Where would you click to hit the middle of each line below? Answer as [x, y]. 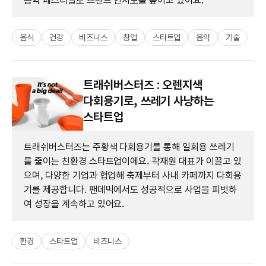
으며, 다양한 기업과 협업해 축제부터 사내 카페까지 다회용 [133, 175]
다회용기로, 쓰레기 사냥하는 [149, 101]
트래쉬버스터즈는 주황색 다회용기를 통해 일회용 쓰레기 [129, 147]
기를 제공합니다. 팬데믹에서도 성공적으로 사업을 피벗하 [130, 189]
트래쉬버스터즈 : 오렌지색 [143, 85]
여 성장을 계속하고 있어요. [74, 204]
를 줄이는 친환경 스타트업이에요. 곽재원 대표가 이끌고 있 [133, 161]
